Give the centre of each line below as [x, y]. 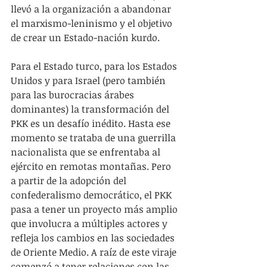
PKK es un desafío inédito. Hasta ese [92, 123]
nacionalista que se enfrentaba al [87, 152]
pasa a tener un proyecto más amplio [95, 209]
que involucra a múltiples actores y [90, 223]
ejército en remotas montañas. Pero [92, 166]
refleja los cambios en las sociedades [94, 237]
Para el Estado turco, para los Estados [95, 66]
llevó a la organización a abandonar [92, 9]
